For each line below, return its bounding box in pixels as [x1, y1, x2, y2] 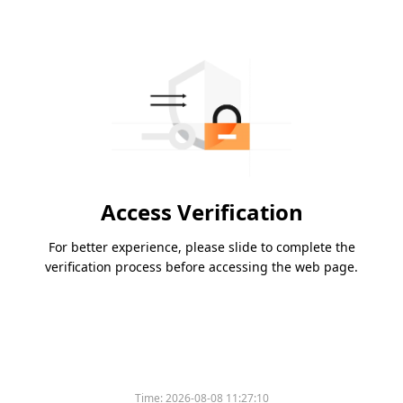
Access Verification [100, 197, 303, 228]
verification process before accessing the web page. [45, 258, 358, 276]
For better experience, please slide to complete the [48, 238, 355, 256]
